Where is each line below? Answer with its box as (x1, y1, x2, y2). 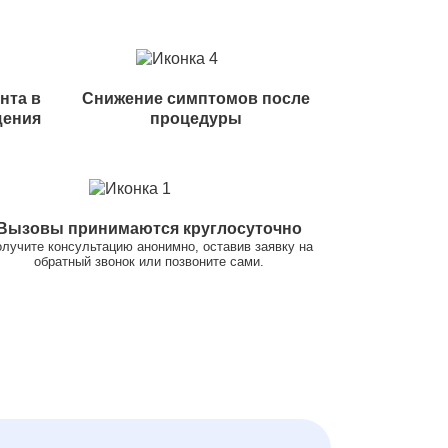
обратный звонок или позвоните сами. (34, 253, 265, 269)
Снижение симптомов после (81, 89, 310, 107)
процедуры (149, 109, 242, 127)
